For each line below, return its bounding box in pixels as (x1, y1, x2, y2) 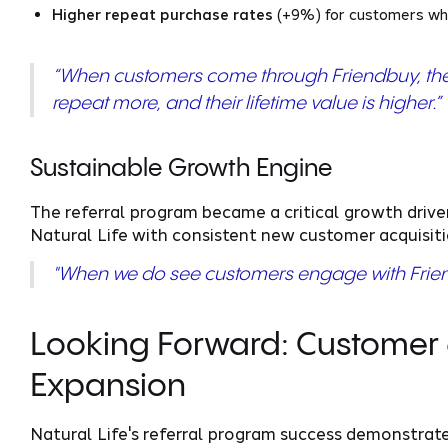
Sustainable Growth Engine (29, 156, 332, 183)
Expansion (29, 370, 186, 404)
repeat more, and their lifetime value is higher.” (52, 93, 446, 113)
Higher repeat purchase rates (52, 5, 274, 24)
